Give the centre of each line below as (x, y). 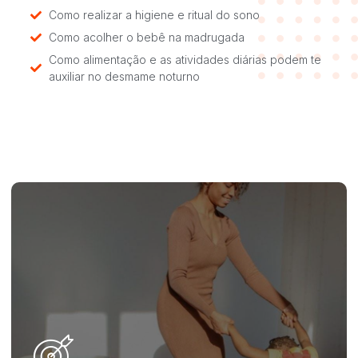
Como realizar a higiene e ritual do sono (154, 15)
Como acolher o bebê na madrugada (146, 38)
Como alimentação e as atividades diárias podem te (185, 60)
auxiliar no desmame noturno (124, 77)
